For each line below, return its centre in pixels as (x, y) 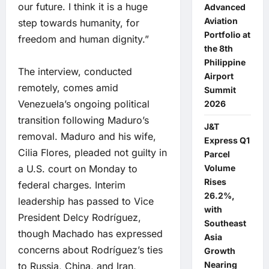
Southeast (225, 223)
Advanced (225, 7)
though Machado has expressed (90, 234)
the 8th (218, 48)
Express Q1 (227, 140)
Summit (220, 90)
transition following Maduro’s (83, 120)
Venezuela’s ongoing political (84, 104)
